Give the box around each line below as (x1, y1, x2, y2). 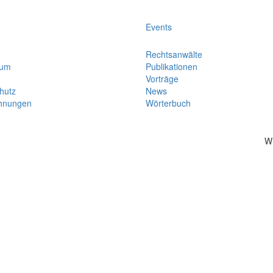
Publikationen (146, 60, 197, 73)
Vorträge (146, 72, 179, 85)
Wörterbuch (146, 96, 191, 109)
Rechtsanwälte (146, 48, 202, 60)
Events (146, 20, 172, 33)
